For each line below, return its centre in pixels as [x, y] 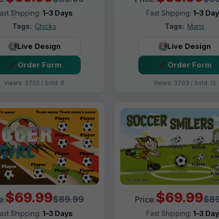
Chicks [46, 26]
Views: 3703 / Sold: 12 [185, 83]
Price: [145, 200]
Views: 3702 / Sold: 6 [34, 83]
